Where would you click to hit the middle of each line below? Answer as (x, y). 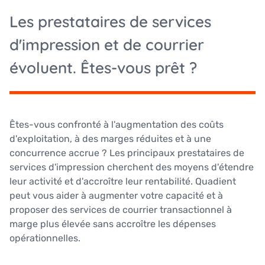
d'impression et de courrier (107, 45)
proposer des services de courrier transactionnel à (121, 210)
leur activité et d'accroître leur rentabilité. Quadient (123, 182)
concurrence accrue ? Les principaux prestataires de (127, 153)
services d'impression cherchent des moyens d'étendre (132, 167)
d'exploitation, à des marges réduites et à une (110, 139)
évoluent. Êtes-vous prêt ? (103, 68)
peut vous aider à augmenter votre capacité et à (116, 196)
